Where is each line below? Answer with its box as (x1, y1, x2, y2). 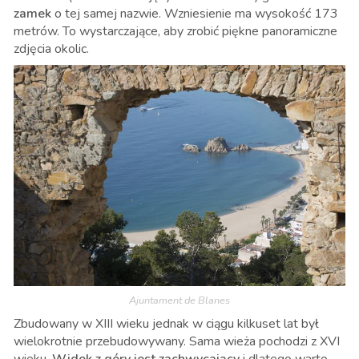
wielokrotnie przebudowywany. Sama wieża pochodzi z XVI (14, 332, 340, 350)
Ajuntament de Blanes (129, 292, 230, 308)
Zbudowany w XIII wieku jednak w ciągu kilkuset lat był (14, 314, 319, 333)
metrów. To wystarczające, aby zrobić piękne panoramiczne (14, 22, 337, 41)
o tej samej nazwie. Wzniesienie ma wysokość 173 (51, 5, 338, 23)
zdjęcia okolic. (14, 40, 89, 58)
